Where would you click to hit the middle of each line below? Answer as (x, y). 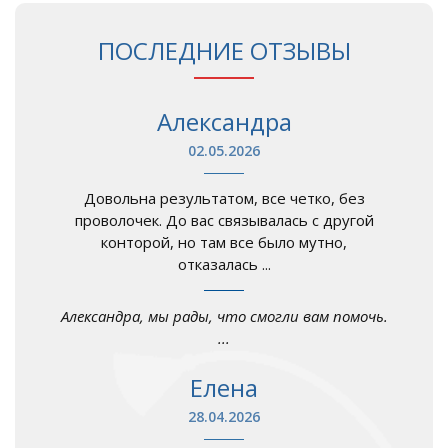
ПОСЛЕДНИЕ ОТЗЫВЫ (224, 51)
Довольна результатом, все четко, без (224, 198)
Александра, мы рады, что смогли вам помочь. (224, 316)
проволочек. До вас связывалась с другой (224, 220)
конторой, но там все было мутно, (224, 242)
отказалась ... (224, 264)
